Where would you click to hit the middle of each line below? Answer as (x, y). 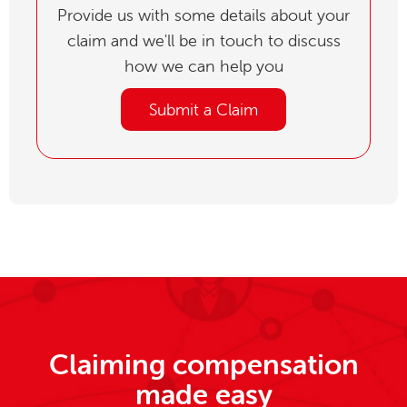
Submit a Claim (203, 109)
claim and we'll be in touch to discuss (203, 40)
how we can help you (203, 66)
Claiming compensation (203, 364)
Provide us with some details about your (203, 15)
